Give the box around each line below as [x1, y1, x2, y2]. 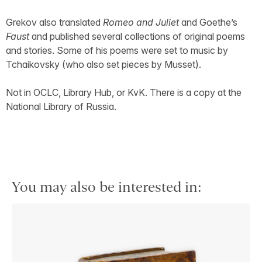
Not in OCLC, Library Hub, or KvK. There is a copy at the [6, 87, 242, 99]
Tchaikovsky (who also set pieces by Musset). [6, 58, 201, 71]
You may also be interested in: [12, 179, 202, 195]
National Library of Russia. [6, 101, 116, 113]
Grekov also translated [6, 16, 103, 29]
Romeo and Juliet [103, 16, 179, 29]
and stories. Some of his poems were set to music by [6, 44, 228, 57]
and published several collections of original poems [29, 30, 245, 43]
